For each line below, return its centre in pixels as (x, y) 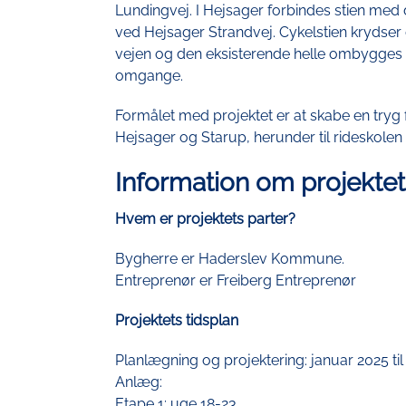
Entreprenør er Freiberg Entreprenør (235, 280)
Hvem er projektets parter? (205, 218)
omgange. (149, 75)
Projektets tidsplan (176, 320)
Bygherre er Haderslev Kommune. (229, 258)
